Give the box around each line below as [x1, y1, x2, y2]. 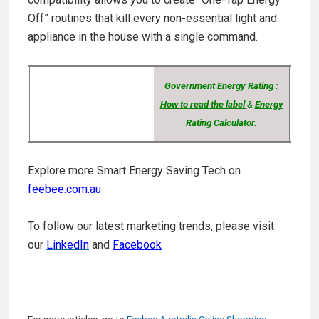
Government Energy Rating [164, 80, 273, 92]
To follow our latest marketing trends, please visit [28, 219, 274, 234]
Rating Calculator [186, 117, 254, 129]
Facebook [113, 238, 162, 252]
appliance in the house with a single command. [28, 30, 258, 44]
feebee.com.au [28, 182, 101, 197]
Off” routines [28, 11, 95, 26]
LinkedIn [46, 238, 89, 252]
